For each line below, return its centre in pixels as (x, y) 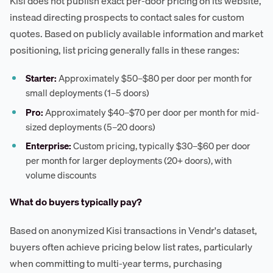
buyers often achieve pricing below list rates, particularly (131, 247)
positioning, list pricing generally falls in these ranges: (125, 50)
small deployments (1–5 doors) (88, 93)
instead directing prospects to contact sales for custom (127, 17)
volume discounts (61, 175)
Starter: (41, 78)
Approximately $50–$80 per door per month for (155, 78)
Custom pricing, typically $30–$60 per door (161, 146)
